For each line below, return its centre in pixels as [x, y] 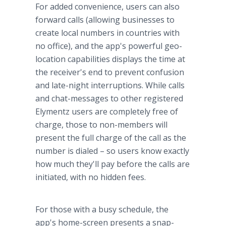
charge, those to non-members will [101, 125]
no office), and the [70, 46]
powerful [145, 46]
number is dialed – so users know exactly [112, 151]
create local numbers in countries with [107, 33]
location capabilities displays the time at [110, 59]
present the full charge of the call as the [111, 138]
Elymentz [52, 111]
